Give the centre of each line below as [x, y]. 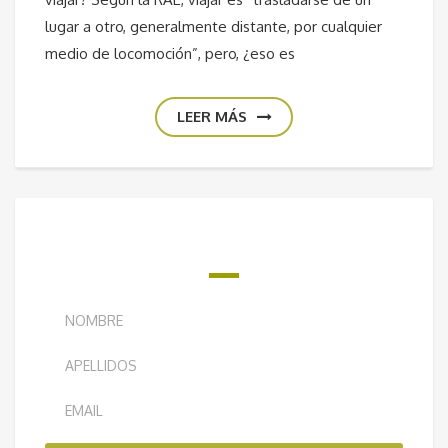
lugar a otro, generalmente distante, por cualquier [213, 26]
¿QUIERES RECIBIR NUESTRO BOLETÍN [224, 225]
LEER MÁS [211, 116]
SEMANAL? [224, 252]
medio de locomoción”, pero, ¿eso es [170, 53]
